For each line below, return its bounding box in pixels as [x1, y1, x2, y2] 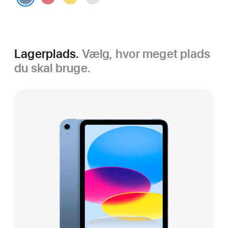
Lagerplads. [14, 46, 82, 61]
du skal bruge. [14, 61, 91, 75]
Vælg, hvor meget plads [81, 46, 211, 61]
